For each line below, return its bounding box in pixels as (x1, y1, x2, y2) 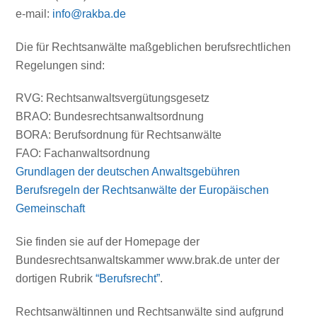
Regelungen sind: (16, 59, 105, 71)
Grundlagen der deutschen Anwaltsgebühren (16, 166, 241, 178)
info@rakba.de (52, 7, 127, 20)
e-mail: (16, 7, 53, 20)
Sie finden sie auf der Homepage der (16, 236, 200, 248)
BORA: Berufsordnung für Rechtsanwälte (16, 129, 222, 142)
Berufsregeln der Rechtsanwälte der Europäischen (16, 184, 270, 197)
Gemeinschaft (16, 202, 86, 215)
